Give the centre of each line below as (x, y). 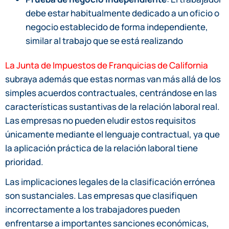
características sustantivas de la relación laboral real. (112, 106)
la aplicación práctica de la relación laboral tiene (101, 148)
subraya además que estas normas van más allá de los (113, 79)
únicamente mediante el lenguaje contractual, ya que (112, 134)
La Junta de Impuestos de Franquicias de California (107, 65)
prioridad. (24, 162)
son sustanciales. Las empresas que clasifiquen (101, 195)
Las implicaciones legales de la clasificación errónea (110, 181)
